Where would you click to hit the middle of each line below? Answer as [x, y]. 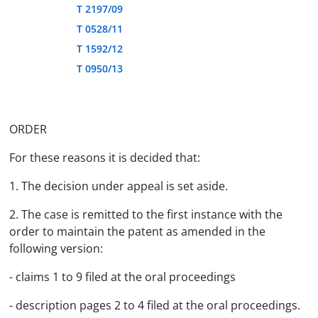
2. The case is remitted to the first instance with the [146, 214]
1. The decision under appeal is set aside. [119, 186]
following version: [56, 248]
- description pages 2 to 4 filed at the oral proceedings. [155, 305]
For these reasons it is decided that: [105, 158]
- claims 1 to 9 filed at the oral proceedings [122, 277]
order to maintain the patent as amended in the [137, 231]
